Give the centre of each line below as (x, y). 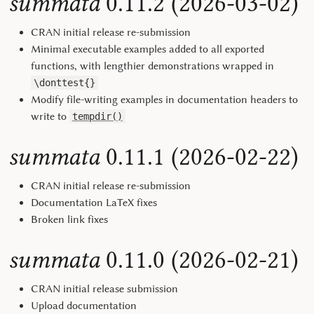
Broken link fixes (69, 219)
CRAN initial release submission (104, 289)
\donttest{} (64, 83)
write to (50, 116)
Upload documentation (84, 306)
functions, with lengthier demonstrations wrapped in (152, 66)
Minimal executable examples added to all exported (148, 49)
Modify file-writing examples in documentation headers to (164, 100)
